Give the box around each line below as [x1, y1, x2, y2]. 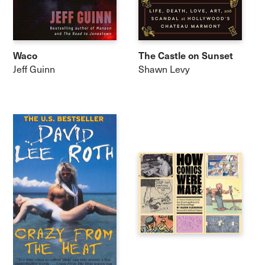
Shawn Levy [138, 63, 190, 76]
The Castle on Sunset [138, 49, 233, 62]
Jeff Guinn [13, 63, 56, 76]
